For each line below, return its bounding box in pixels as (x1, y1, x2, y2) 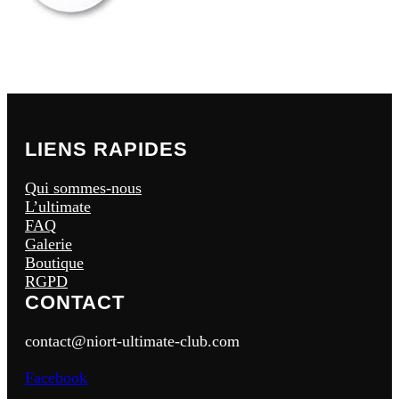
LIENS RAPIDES (25, 138, 188, 160)
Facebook (25, 369, 87, 387)
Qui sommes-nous (25, 179, 142, 197)
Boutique (25, 254, 84, 272)
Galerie (25, 235, 72, 253)
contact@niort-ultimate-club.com (25, 332, 240, 350)
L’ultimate (25, 198, 91, 216)
